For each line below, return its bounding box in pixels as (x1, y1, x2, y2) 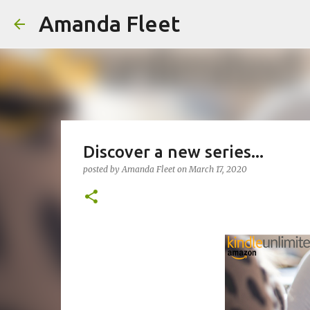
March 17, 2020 (188, 164, 247, 174)
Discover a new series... (82, 143, 264, 161)
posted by (82, 164, 122, 174)
